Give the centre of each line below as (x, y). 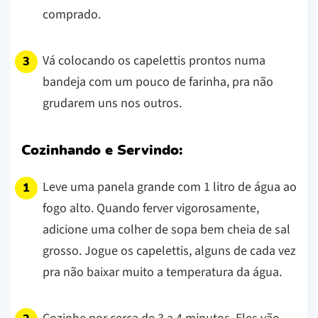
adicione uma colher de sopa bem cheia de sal (166, 229)
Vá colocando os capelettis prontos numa (154, 60)
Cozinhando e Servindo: (102, 150)
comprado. (72, 14)
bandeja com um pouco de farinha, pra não (158, 82)
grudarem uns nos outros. (112, 103)
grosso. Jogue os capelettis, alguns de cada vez (169, 251)
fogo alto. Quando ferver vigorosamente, (151, 208)
